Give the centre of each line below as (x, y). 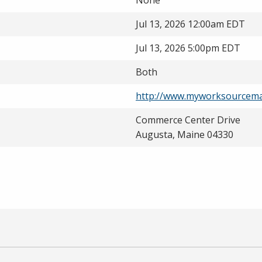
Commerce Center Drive (188, 120)
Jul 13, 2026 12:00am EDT (190, 24)
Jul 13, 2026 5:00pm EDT (188, 48)
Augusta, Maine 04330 (185, 135)
